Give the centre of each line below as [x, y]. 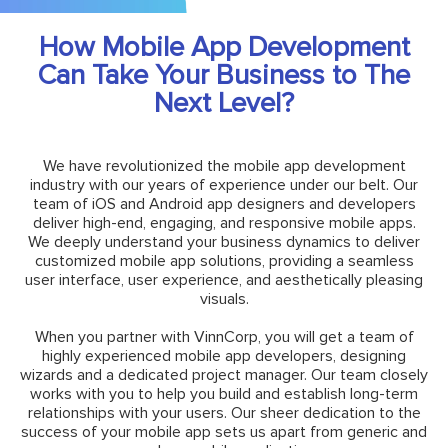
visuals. [224, 298]
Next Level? [224, 102]
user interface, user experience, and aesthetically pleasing [224, 279]
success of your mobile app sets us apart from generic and [224, 431]
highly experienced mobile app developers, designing [224, 355]
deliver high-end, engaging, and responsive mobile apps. [224, 222]
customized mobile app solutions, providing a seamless [224, 260]
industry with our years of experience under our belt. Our [224, 184]
